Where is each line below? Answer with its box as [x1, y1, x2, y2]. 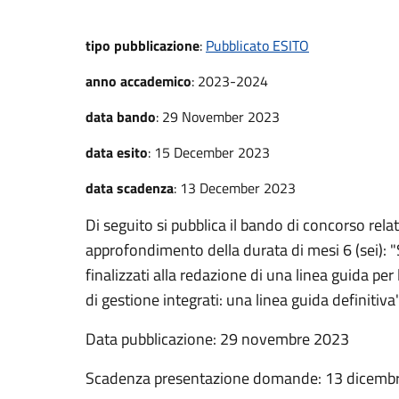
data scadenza [85, 176, 174, 199]
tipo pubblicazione [85, 34, 199, 56]
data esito [85, 141, 148, 163]
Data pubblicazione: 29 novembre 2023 [85, 326, 349, 351]
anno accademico [85, 69, 191, 92]
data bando [85, 105, 156, 127]
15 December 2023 [154, 141, 270, 163]
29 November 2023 [162, 105, 280, 127]
